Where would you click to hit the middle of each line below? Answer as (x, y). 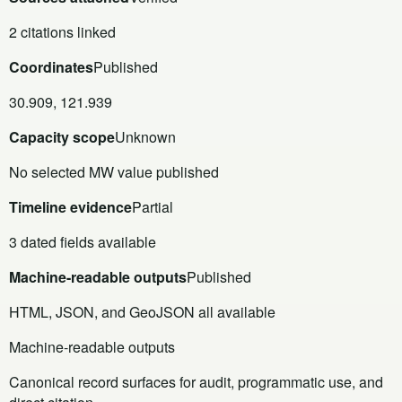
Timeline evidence (70, 206)
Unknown (145, 136)
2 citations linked (62, 31)
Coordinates (51, 66)
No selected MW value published (114, 171)
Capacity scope (62, 136)
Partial (153, 206)
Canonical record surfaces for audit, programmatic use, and (196, 381)
